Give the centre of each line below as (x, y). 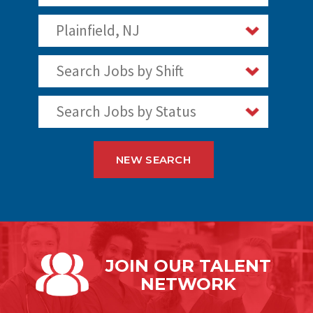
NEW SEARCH (153, 160)
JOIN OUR (152, 266)
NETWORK (188, 284)
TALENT (235, 266)
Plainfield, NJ (97, 31)
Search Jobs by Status (126, 112)
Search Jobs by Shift (119, 71)
